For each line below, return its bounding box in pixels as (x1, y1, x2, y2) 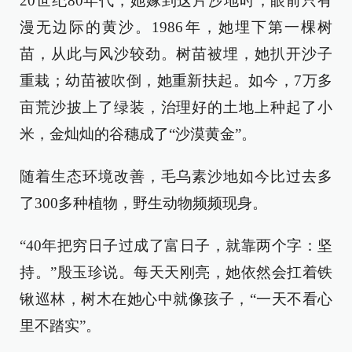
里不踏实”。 (20, 317, 101, 334)
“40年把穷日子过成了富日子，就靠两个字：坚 (20, 237, 332, 254)
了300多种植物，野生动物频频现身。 (20, 195, 267, 211)
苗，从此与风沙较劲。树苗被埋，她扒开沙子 (20, 46, 332, 62)
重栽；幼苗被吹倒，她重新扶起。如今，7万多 (20, 72, 332, 89)
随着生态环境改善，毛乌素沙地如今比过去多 (20, 168, 332, 185)
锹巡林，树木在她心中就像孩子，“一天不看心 (20, 291, 332, 307)
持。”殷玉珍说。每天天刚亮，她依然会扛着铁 (20, 264, 332, 280)
